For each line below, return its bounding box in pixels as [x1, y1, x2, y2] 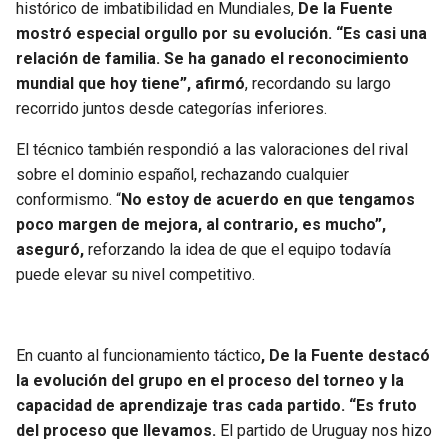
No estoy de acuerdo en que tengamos [121, 190, 415, 210]
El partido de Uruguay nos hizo [216, 421, 432, 441]
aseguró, [16, 240, 88, 260]
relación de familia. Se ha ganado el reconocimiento [16, 49, 409, 69]
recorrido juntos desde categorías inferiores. [16, 99, 327, 119]
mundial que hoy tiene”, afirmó [16, 74, 245, 94]
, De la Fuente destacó [261, 346, 430, 366]
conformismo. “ [16, 190, 121, 210]
